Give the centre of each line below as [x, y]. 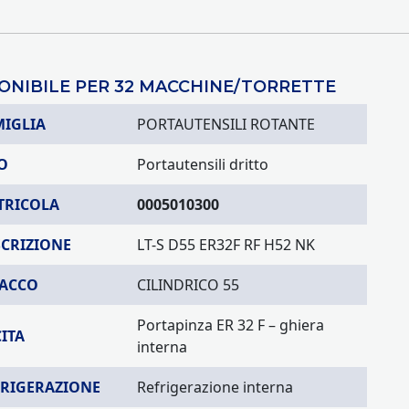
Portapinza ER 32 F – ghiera [231, 325]
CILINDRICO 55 [188, 285]
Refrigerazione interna [215, 387]
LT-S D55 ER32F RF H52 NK [226, 245]
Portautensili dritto [203, 164]
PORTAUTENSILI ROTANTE [226, 124]
